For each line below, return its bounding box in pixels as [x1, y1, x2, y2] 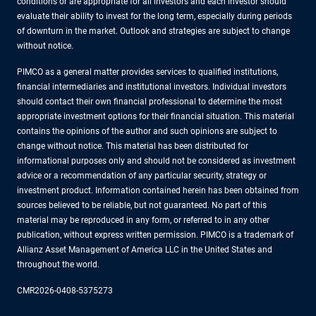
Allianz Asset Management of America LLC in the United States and [17, 244, 272, 255]
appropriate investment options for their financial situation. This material [17, 111, 294, 121]
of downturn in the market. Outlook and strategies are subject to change [17, 25, 290, 36]
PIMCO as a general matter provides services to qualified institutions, [17, 66, 278, 77]
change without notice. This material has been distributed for [17, 140, 248, 151]
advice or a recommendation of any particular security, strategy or [17, 170, 267, 181]
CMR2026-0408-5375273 [17, 285, 113, 296]
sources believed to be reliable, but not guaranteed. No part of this [17, 200, 267, 210]
